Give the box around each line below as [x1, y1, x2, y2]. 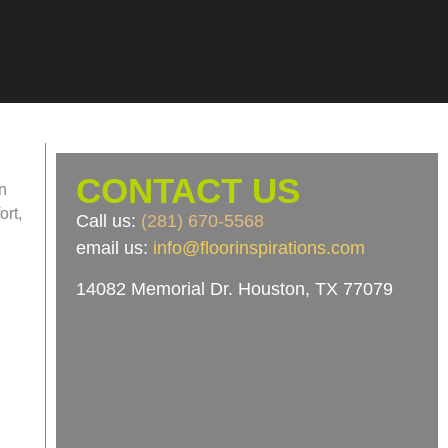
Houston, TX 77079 [232, 279, 393, 300]
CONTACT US [75, 171, 300, 210]
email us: [75, 238, 153, 258]
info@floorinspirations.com [152, 238, 365, 258]
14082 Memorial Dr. [75, 279, 233, 300]
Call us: [75, 211, 141, 231]
